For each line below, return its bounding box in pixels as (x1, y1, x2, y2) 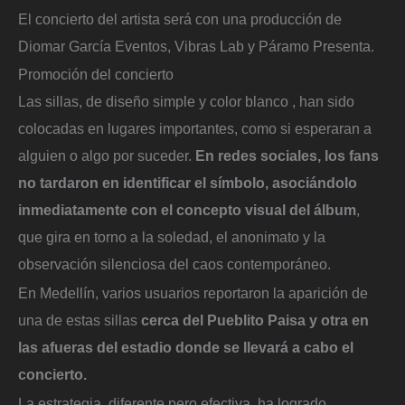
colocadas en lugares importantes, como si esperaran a (18, 120, 372, 137)
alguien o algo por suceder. (18, 147, 195, 165)
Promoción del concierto (18, 66, 174, 83)
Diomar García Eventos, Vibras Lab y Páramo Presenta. (18, 37, 374, 54)
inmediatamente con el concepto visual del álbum (18, 202, 356, 219)
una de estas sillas (18, 311, 141, 328)
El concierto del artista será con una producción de (18, 10, 342, 27)
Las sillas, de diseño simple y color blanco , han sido (18, 93, 354, 110)
